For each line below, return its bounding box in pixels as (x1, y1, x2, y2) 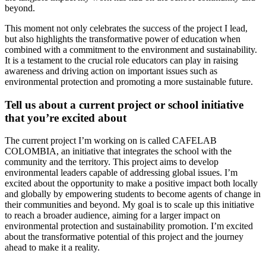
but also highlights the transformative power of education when (5, 33, 240, 44)
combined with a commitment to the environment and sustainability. (5, 44, 257, 55)
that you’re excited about (5, 111, 126, 124)
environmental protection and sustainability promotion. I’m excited (5, 221, 253, 232)
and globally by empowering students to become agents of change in (5, 189, 261, 199)
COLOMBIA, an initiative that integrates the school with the (5, 146, 232, 157)
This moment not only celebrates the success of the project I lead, (5, 23, 248, 33)
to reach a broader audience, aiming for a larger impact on (5, 210, 220, 221)
